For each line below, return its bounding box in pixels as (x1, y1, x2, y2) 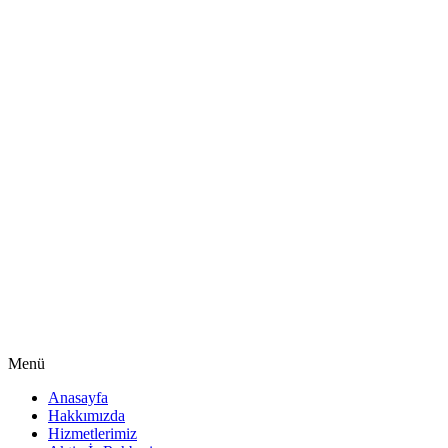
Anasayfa (48, 388, 108, 406)
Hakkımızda (48, 406, 125, 424)
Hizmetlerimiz (48, 424, 137, 442)
